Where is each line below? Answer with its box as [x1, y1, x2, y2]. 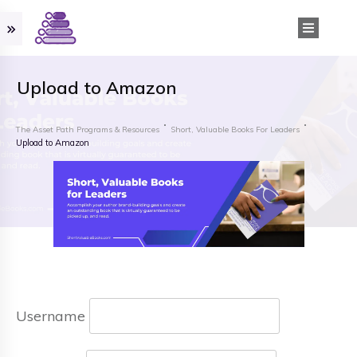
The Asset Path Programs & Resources [16, 124, 159, 135]
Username [16, 306, 85, 325]
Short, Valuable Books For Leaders [171, 124, 300, 135]
